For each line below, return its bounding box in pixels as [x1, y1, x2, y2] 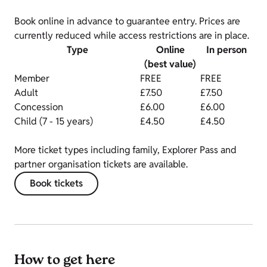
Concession [14, 101, 63, 114]
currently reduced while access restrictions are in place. [14, 29, 252, 42]
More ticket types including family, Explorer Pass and [14, 144, 237, 157]
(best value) [144, 58, 196, 71]
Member [14, 72, 49, 85]
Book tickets [30, 177, 83, 190]
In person [206, 44, 247, 57]
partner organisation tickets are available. [14, 158, 188, 171]
